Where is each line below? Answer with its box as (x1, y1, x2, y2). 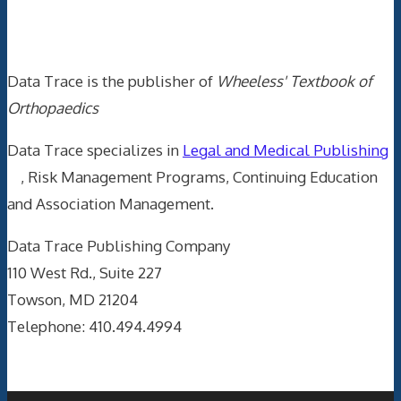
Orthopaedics (7, 98, 98, 117)
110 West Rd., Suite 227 (7, 262, 162, 282)
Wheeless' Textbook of (217, 71, 372, 90)
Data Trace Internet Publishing (7, 15, 360, 42)
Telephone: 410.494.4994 (7, 316, 182, 336)
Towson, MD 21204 (7, 289, 138, 309)
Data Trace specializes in (7, 140, 183, 159)
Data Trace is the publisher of (7, 71, 217, 90)
